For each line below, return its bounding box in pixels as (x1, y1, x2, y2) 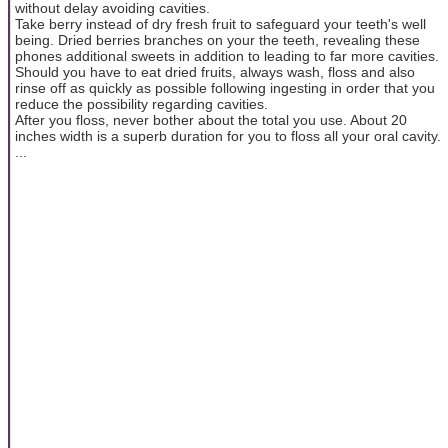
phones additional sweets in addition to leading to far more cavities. (15, 47, 439, 64)
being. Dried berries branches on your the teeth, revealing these (15, 31, 420, 48)
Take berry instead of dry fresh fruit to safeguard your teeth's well (15, 15, 426, 32)
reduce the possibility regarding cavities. (15, 95, 268, 112)
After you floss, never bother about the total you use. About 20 (15, 111, 407, 128)
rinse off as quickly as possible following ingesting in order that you (15, 79, 435, 96)
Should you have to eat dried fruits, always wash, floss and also (15, 63, 415, 80)
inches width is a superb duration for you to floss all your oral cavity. (15, 127, 441, 144)
